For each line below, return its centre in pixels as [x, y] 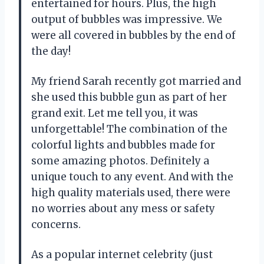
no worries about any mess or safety [123, 209]
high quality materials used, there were [131, 193]
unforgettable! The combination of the [129, 129]
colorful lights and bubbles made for [123, 145]
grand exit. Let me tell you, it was [115, 113]
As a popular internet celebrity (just [122, 255]
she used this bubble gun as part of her [129, 98]
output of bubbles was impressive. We [127, 20]
